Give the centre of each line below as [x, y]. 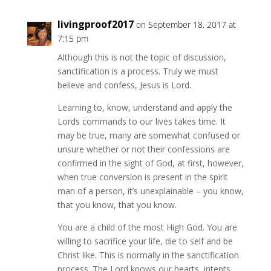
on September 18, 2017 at [186, 24]
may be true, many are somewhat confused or [149, 135]
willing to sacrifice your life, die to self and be [145, 241]
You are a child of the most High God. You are [147, 227]
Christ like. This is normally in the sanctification [148, 255]
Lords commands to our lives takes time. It [141, 121]
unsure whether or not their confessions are [143, 149]
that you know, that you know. [117, 205]
